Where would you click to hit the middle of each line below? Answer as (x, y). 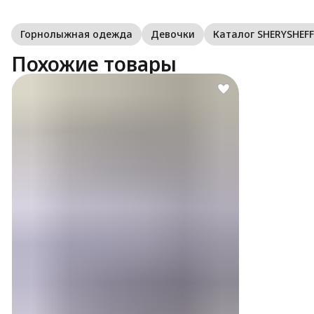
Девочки (173, 34)
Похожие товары (94, 63)
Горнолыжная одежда (76, 34)
